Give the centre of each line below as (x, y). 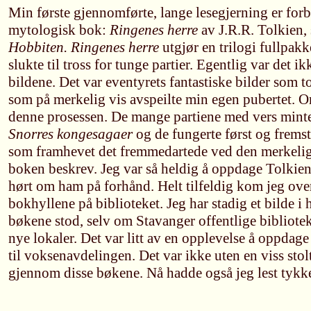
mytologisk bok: (59, 30)
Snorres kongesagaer (70, 134)
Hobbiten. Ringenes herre (85, 47)
